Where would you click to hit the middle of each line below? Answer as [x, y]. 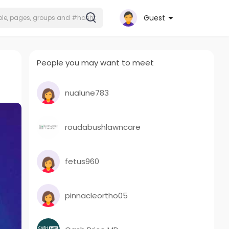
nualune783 [87, 93]
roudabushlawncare [103, 127]
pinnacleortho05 [97, 195]
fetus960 [82, 161]
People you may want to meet [96, 63]
